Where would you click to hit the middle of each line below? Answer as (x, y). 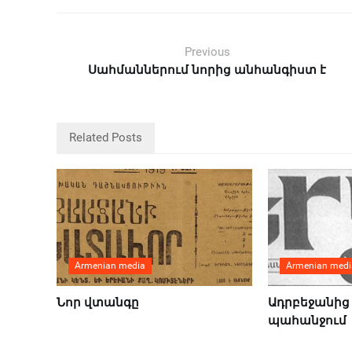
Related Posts (106, 137)
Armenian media (110, 266)
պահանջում (307, 321)
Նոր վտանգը (98, 303)
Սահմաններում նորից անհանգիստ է (207, 70)
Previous (207, 52)
